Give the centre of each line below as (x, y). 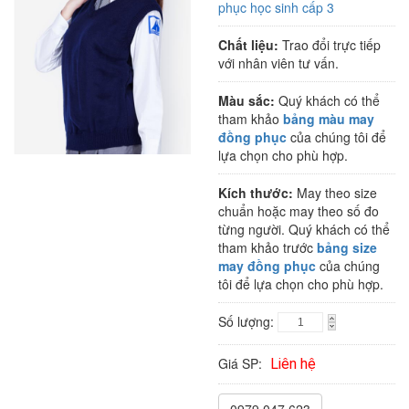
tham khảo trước (267, 248)
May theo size (335, 193)
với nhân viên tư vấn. (278, 63)
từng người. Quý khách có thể (304, 230)
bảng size (347, 248)
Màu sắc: (246, 101)
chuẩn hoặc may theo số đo (299, 211)
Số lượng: (248, 322)
